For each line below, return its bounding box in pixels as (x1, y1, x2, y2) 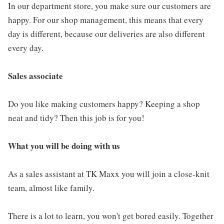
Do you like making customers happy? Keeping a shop (8, 98, 200, 110)
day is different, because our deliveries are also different (8, 28, 205, 40)
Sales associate (8, 69, 63, 82)
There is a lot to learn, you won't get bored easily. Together (8, 210, 213, 222)
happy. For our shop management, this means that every (8, 14, 203, 26)
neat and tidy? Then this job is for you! (8, 112, 144, 124)
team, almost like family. (8, 182, 94, 194)
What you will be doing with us (8, 139, 120, 152)
